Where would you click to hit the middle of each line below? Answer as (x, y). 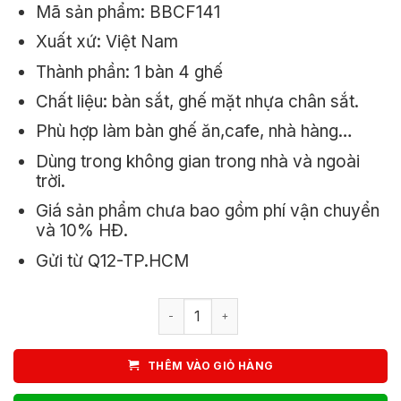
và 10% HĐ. (81, 231)
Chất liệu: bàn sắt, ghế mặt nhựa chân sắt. (197, 102)
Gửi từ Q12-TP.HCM (112, 260)
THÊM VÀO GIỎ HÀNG (211, 365)
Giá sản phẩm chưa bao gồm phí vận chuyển (207, 211)
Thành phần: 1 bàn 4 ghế (129, 72)
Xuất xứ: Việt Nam (107, 42)
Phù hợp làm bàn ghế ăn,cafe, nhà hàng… (194, 132)
